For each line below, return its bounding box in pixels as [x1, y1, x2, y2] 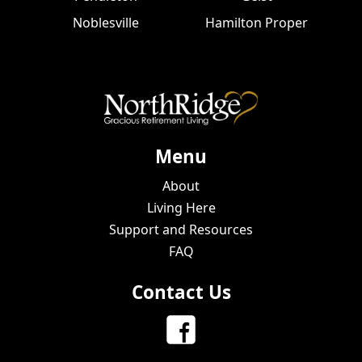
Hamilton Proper [204, 14, 308, 32]
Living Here [146, 199, 216, 217]
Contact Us [131, 280, 231, 305]
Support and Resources [109, 221, 253, 239]
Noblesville [72, 14, 139, 32]
